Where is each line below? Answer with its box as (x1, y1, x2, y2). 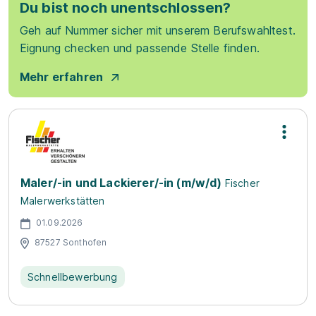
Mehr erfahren (20, 70, 104, 84)
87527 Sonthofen (35, 236, 107, 248)
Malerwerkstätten (20, 195, 105, 207)
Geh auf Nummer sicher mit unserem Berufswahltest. (20, 23, 296, 37)
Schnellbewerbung (28, 271, 118, 283)
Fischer (224, 177, 260, 189)
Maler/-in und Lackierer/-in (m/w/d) (20, 176, 222, 190)
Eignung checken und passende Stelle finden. (20, 41, 260, 55)
